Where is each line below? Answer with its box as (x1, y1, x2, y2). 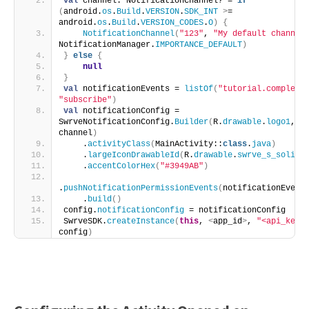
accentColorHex (88, 161, 155, 171)
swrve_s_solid (237, 150, 300, 160)
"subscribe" (59, 95, 112, 105)
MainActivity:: (155, 139, 223, 149)
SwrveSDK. (63, 217, 107, 226)
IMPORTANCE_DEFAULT (155, 40, 242, 50)
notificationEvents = (78, 84, 184, 94)
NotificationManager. (59, 40, 155, 50)
